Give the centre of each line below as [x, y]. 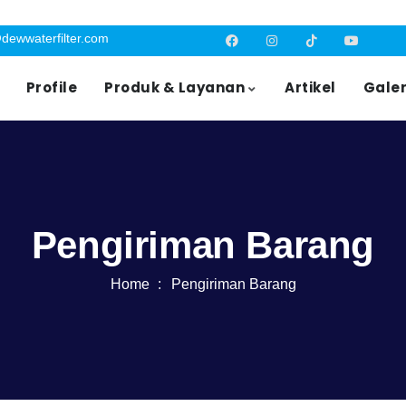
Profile [52, 88]
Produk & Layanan [175, 88]
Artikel [310, 88]
